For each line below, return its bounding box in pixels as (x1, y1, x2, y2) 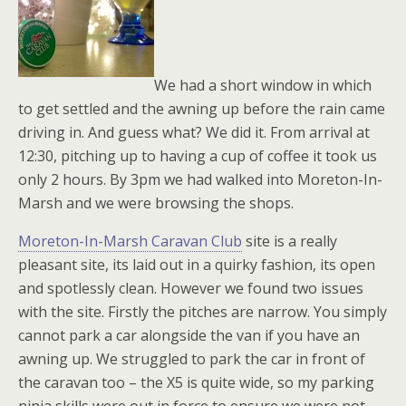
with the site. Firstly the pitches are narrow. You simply (18, 302, 387, 322)
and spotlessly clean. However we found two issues (18, 278, 363, 298)
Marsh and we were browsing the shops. (18, 193, 294, 213)
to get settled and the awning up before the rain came (18, 99, 385, 119)
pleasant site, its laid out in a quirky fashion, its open (18, 255, 375, 275)
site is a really (242, 231, 337, 251)
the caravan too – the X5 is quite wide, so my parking (18, 372, 374, 392)
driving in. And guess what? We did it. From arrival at (18, 122, 370, 142)
